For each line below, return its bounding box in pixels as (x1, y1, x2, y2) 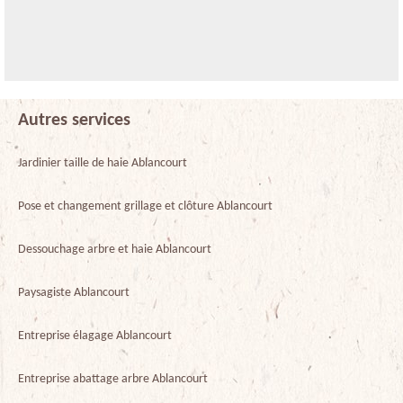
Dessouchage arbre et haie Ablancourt (18, 242, 211, 256)
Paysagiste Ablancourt (18, 285, 130, 300)
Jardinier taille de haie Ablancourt (18, 156, 187, 170)
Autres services (18, 111, 130, 130)
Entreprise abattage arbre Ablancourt (18, 372, 208, 386)
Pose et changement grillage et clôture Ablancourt (18, 199, 273, 213)
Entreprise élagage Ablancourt (18, 328, 172, 343)
